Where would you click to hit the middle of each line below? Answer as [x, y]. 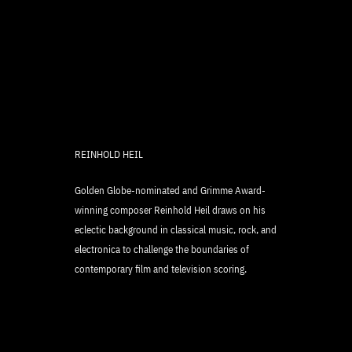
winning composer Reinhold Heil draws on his [170, 211]
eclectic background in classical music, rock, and [176, 230]
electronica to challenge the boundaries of [162, 250]
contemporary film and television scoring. [161, 269]
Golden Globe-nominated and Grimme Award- [170, 191]
